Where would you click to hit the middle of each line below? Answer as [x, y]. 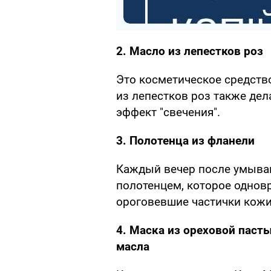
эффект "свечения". [168, 113]
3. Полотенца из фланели [185, 141]
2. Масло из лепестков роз [190, 51]
